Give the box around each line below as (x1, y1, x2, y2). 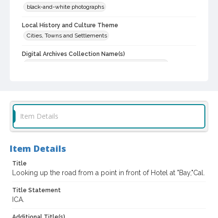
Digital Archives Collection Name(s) (22, 51, 125, 58)
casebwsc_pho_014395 (22, 88, 95, 96)
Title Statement (12, 187, 61, 194)
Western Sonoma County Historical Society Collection (27, 61, 167, 68)
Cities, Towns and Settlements (27, 32, 107, 39)
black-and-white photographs (27, 3, 104, 11)
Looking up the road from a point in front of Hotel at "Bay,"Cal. (12, 169, 205, 177)
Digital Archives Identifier (22, 79, 95, 87)
